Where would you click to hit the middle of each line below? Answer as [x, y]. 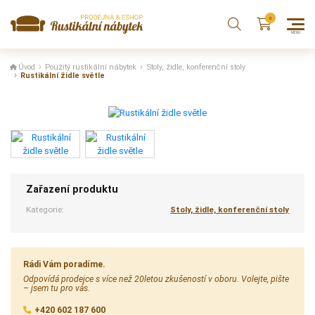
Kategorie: [45, 210]
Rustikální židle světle [63, 76]
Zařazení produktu [72, 189]
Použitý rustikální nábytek [91, 67]
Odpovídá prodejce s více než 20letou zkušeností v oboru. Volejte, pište [156, 279]
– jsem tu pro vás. [57, 288]
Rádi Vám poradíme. [65, 265]
